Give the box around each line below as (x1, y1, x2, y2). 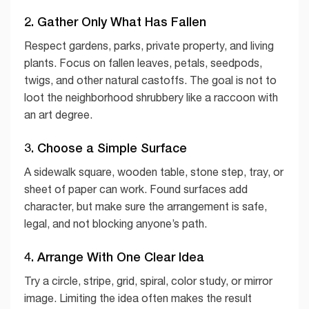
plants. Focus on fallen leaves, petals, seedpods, (24, 57, 262, 70)
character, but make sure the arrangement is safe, (24, 199, 267, 212)
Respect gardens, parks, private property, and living (24, 39, 274, 52)
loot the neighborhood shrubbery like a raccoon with (24, 91, 278, 104)
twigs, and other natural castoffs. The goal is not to (24, 74, 277, 87)
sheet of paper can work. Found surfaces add (24, 182, 248, 195)
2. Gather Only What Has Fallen (24, 14, 206, 30)
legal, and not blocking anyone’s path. (24, 217, 207, 230)
